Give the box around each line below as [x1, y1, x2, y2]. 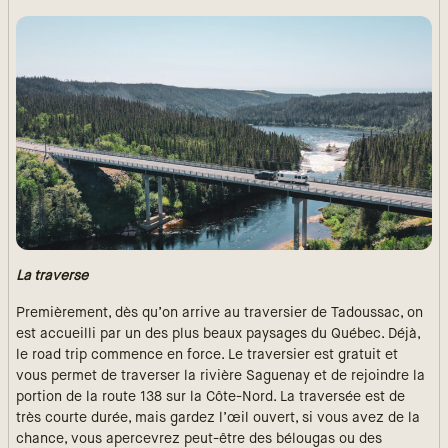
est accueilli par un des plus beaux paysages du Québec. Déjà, [16, 327, 420, 342]
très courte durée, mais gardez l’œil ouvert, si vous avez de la [16, 411, 420, 426]
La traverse [16, 269, 88, 284]
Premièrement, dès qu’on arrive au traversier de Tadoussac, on [16, 306, 423, 321]
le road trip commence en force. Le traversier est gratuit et [16, 348, 398, 363]
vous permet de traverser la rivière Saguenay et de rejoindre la [16, 369, 425, 384]
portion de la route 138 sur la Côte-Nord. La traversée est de [16, 390, 405, 405]
